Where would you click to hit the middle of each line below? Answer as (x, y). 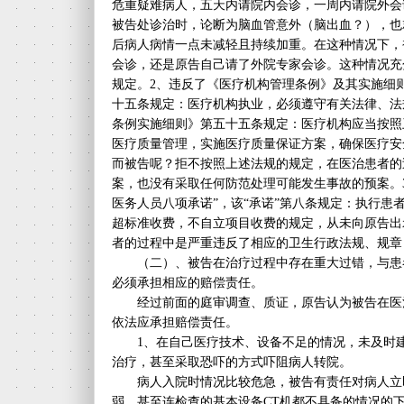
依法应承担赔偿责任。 (175, 322)
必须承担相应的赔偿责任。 (188, 283)
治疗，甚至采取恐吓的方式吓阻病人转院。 (232, 362)
